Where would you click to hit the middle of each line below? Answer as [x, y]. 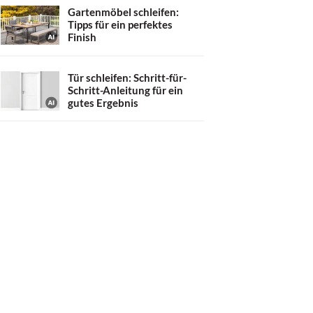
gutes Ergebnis [103, 102]
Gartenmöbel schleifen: [123, 12]
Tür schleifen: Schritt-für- [127, 77]
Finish [82, 37]
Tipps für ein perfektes [120, 24]
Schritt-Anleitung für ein [125, 90]
